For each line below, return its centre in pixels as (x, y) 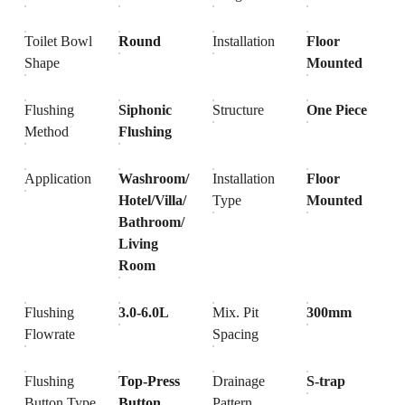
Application (60, 179)
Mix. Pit (236, 312)
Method (47, 132)
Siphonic (146, 110)
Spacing (236, 334)
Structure (239, 110)
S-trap (326, 381)
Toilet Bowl (59, 41)
